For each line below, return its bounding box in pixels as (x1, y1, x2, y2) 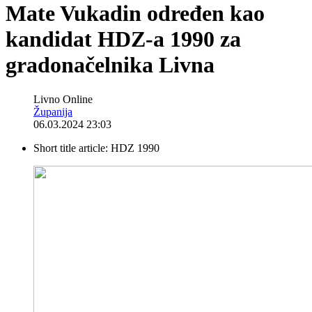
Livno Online (33, 93, 93, 105)
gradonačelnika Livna (6, 52, 214, 78)
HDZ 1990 (111, 141, 159, 154)
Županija (33, 105, 72, 118)
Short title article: (33, 141, 111, 154)
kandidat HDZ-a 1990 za (6, 26, 241, 52)
